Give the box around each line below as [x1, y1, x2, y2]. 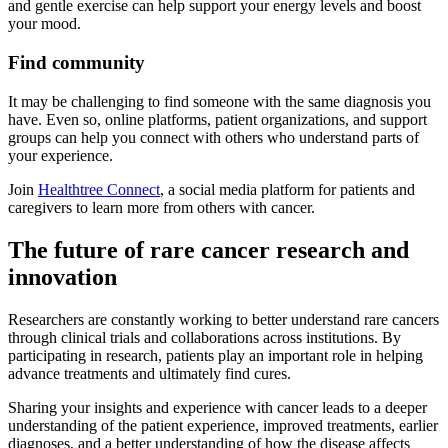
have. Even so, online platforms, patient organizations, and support [8, 110, 427, 128]
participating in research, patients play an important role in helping [8, 346, 423, 364]
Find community [8, 51, 150, 73]
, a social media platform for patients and [160, 180, 415, 198]
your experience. [8, 146, 117, 164]
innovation [8, 263, 123, 290]
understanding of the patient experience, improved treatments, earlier [8, 416, 438, 434]
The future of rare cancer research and [8, 236, 409, 263]
